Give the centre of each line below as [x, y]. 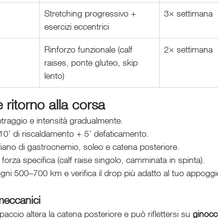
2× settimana [188, 49]
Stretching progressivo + [91, 13]
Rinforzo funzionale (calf [90, 49]
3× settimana [188, 13]
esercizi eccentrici [77, 27]
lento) [54, 76]
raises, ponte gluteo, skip [92, 63]
